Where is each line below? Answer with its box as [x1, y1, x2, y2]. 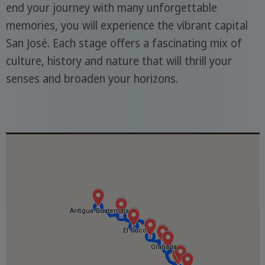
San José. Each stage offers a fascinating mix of [5, 35, 242, 51]
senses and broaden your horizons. [5, 71, 178, 87]
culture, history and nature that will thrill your [5, 53, 232, 69]
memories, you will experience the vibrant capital [5, 18, 248, 34]
